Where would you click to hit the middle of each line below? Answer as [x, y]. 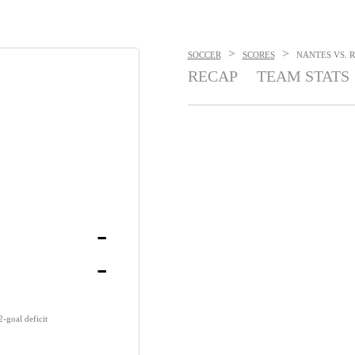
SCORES [258, 55]
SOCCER [204, 55]
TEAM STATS [303, 76]
